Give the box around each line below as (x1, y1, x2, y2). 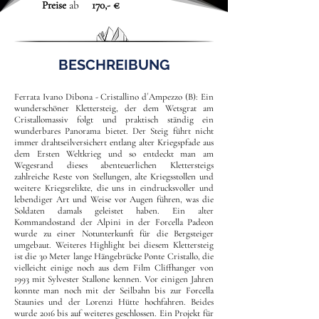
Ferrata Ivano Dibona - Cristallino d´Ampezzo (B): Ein (14, 91, 214, 103)
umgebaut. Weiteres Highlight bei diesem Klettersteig (14, 239, 214, 251)
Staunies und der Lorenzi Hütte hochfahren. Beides (14, 296, 214, 308)
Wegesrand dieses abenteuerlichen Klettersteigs (14, 159, 214, 171)
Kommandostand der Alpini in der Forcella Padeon (14, 216, 214, 228)
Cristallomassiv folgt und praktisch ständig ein (14, 114, 214, 125)
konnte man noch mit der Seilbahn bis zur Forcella (14, 285, 214, 296)
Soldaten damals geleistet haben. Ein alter (14, 205, 214, 216)
